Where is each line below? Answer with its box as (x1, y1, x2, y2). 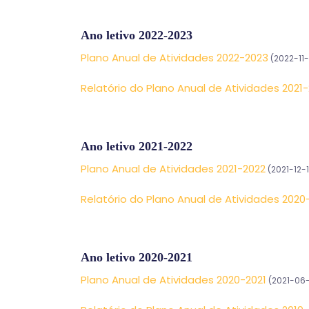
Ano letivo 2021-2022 (81, 139, 192, 153)
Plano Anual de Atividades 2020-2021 (81, 272, 266, 287)
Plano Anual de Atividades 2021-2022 (81, 161, 266, 176)
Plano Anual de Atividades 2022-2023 (81, 50, 268, 65)
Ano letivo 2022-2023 (81, 28, 192, 42)
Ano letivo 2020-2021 (81, 250, 192, 264)
